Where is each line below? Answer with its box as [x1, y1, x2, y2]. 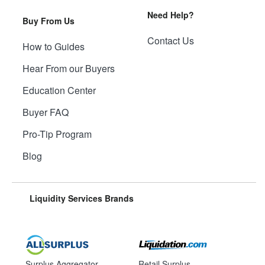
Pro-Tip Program [22, 127, 92, 141]
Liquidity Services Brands [30, 192, 134, 204]
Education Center [22, 83, 96, 98]
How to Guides [22, 40, 85, 54]
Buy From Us [22, 15, 75, 27]
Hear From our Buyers [22, 62, 115, 76]
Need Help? [147, 9, 194, 21]
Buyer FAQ [22, 105, 69, 119]
